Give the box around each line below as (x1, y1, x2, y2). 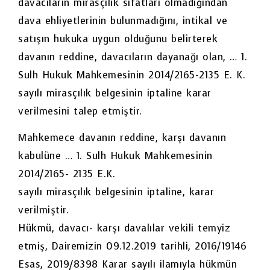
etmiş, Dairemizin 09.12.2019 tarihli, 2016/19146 (18, 240, 246, 253)
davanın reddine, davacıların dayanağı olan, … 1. (18, 50, 247, 63)
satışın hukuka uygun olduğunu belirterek (18, 32, 218, 45)
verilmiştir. (18, 204, 69, 217)
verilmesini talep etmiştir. (18, 104, 142, 118)
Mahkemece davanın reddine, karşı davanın (18, 131, 226, 145)
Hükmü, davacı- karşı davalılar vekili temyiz (18, 222, 230, 235)
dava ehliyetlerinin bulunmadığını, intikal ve (18, 14, 228, 27)
